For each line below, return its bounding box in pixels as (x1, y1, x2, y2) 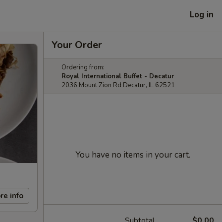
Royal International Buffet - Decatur (61, 72, 174, 81)
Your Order (52, 38, 102, 52)
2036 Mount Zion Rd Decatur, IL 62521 (61, 81, 175, 90)
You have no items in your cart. (75, 149, 190, 161)
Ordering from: (61, 63, 105, 72)
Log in (190, 8, 214, 20)
